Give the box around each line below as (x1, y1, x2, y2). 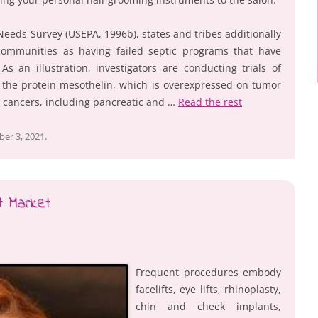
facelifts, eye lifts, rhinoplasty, (136, 282, 281, 296)
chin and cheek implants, (136, 299, 281, 313)
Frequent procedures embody (136, 265, 281, 279)
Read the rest (178, 94, 242, 109)
